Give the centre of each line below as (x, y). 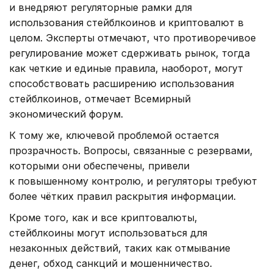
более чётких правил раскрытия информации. (122, 196)
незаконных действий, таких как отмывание (120, 248)
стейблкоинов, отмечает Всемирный (100, 98)
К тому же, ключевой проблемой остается (114, 135)
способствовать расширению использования (122, 83)
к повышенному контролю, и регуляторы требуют (133, 181)
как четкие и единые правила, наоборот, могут (126, 68)
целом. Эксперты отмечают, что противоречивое (133, 37)
